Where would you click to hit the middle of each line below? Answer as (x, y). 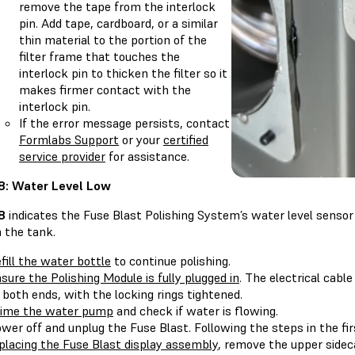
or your (141, 140)
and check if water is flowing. (196, 311)
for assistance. (147, 157)
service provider (62, 157)
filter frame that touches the (99, 57)
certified (186, 140)
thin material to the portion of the (113, 40)
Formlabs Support (69, 140)
